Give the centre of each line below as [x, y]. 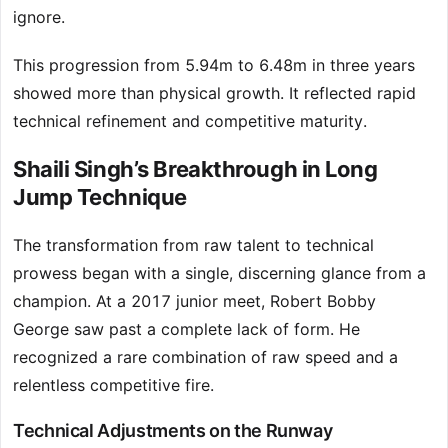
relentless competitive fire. [113, 385]
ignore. [39, 17]
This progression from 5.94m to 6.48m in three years [214, 65]
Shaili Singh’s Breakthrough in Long [195, 169]
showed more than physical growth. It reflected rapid [214, 93]
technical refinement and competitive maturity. [190, 121]
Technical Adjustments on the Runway [173, 431]
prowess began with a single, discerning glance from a [219, 273]
